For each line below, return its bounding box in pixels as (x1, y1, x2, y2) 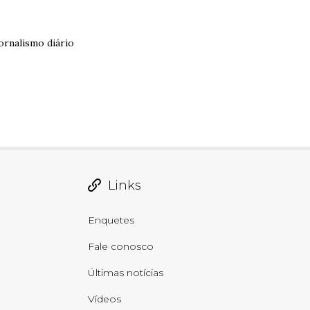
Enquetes (88, 214, 135, 227)
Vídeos (88, 293, 122, 306)
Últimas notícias (88, 266, 164, 280)
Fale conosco (88, 240, 154, 253)
